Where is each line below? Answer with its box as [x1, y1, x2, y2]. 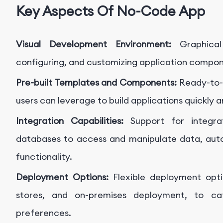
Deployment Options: [16, 171, 113, 183]
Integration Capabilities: [16, 115, 130, 127]
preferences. [16, 207, 71, 219]
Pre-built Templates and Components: [16, 77, 179, 89]
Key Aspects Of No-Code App [16, 2, 205, 19]
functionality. [16, 151, 72, 163]
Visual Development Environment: [16, 38, 180, 50]
